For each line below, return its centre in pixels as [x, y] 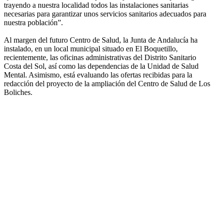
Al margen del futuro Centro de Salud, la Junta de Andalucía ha [101, 40]
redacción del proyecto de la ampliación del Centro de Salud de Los [107, 84]
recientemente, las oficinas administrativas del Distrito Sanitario [100, 58]
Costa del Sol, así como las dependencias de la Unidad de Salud [101, 66]
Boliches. [18, 93]
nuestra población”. [33, 23]
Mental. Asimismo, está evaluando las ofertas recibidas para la [98, 75]
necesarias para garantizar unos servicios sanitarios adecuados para [105, 14]
